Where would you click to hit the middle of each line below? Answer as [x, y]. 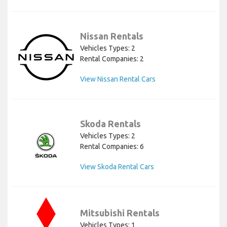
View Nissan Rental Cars [118, 79]
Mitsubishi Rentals [120, 213]
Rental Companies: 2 [112, 59]
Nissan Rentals [112, 36]
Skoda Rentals [110, 123]
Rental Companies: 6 [112, 146]
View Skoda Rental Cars [117, 166]
